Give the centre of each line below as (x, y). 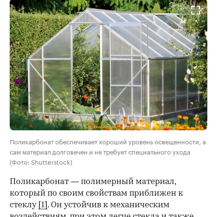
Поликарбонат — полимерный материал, (93, 182)
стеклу (24, 205)
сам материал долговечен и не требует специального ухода (100, 151)
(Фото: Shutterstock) (41, 162)
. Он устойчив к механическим (108, 205)
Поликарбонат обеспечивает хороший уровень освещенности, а (108, 141)
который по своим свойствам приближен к (96, 194)
